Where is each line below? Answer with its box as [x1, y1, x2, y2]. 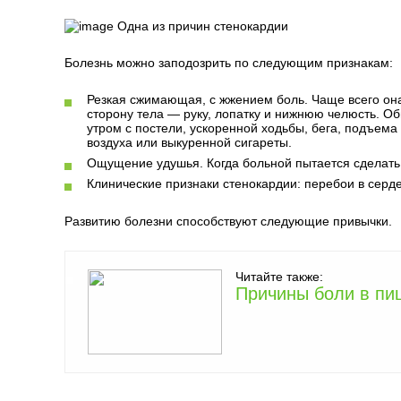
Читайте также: [235, 269, 323, 284]
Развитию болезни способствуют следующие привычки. [64, 214, 392, 228]
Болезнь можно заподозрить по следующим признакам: [64, 55, 393, 70]
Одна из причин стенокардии [114, 19, 288, 33]
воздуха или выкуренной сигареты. [87, 135, 292, 149]
